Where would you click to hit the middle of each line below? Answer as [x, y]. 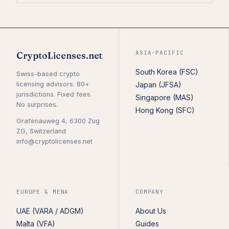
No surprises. [37, 104]
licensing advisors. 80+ [53, 84]
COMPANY [150, 191]
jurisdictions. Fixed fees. [54, 94]
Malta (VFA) [36, 223]
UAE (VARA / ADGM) [50, 211]
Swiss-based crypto [48, 74]
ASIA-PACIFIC [160, 52]
